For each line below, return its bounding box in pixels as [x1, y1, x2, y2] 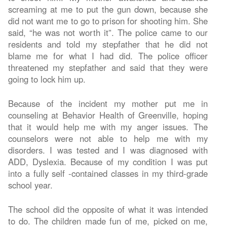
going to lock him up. [8, 72, 86, 85]
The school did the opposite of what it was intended [8, 203, 208, 215]
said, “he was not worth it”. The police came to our [8, 26, 208, 39]
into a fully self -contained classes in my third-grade [8, 167, 208, 179]
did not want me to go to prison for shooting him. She [8, 14, 208, 27]
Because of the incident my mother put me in [8, 97, 208, 109]
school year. [8, 178, 53, 191]
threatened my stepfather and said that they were [8, 61, 208, 73]
